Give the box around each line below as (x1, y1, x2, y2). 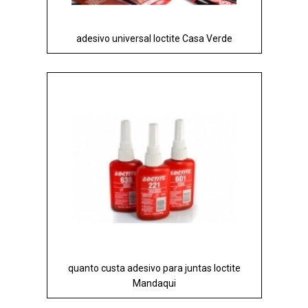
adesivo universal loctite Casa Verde (76, 33, 232, 45)
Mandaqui (132, 278, 176, 289)
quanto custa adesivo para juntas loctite (67, 263, 241, 274)
